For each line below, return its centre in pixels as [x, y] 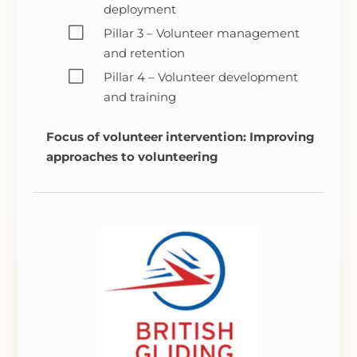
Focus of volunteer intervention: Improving [180, 137]
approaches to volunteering [132, 157]
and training [139, 97]
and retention [144, 53]
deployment [139, 10]
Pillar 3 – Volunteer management [201, 33]
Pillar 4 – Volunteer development [200, 77]
